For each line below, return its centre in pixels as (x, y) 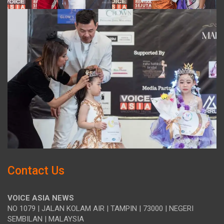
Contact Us (36, 171)
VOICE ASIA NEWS (41, 198)
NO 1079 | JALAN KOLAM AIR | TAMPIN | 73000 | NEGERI (100, 209)
